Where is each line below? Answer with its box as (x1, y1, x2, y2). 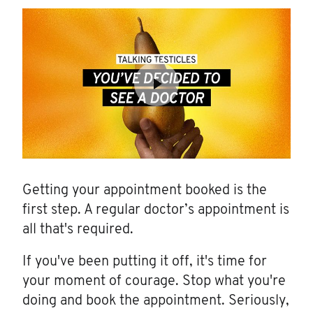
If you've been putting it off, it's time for (22, 255, 267, 270)
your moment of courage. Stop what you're (22, 275, 286, 289)
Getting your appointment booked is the (22, 184, 267, 198)
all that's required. (22, 223, 133, 238)
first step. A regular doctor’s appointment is (22, 203, 289, 218)
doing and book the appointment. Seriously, (22, 294, 289, 309)
